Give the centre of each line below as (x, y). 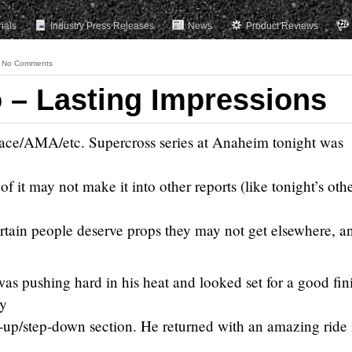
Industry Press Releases (102, 26)
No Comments (27, 63)
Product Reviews (282, 26)
